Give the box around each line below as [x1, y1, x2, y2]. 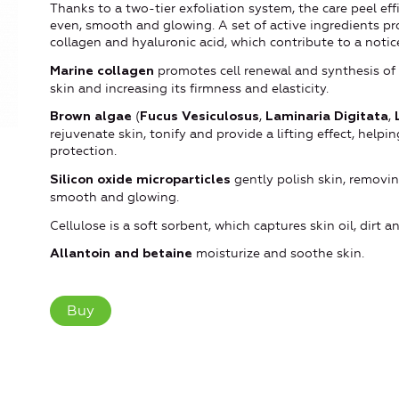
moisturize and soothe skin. [192, 246, 364, 262]
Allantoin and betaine [50, 248, 192, 261]
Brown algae [50, 110, 132, 124]
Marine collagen [50, 64, 154, 77]
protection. [50, 143, 117, 159]
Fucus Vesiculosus [140, 110, 259, 124]
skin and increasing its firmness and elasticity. [50, 80, 329, 96]
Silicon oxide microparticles [50, 173, 231, 186]
